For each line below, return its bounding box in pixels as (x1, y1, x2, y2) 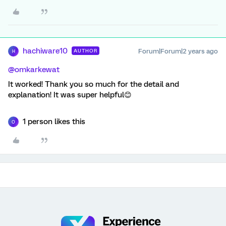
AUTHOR (74, 48, 97, 54)
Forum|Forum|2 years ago (138, 47, 218, 55)
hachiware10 (23, 46, 68, 56)
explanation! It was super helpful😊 (8, 90, 132, 100)
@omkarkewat (8, 65, 60, 75)
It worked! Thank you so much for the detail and (8, 80, 179, 89)
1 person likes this (23, 117, 85, 127)
